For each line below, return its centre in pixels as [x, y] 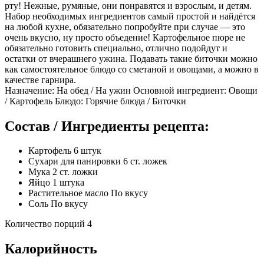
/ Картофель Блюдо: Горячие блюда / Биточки [95, 101]
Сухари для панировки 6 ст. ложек [98, 161]
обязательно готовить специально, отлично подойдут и [116, 48]
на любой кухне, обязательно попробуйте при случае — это [125, 27]
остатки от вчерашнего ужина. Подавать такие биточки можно [131, 58]
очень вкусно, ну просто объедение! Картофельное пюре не [125, 37]
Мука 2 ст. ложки [63, 172]
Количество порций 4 [48, 224]
